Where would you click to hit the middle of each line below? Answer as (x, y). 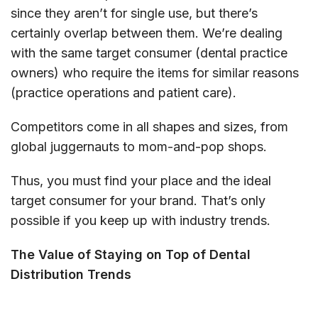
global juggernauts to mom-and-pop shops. (139, 146)
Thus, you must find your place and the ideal (141, 180)
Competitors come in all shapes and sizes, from (149, 126)
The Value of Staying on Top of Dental (131, 254)
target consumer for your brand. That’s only (138, 200)
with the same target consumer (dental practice (149, 53)
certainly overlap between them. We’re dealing (147, 33)
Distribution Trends (71, 274)
